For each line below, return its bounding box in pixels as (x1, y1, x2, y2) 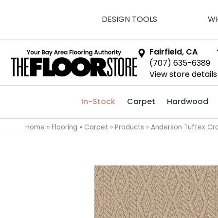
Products (115, 123, 144, 132)
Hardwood (167, 96, 208, 107)
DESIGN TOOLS (101, 14, 157, 25)
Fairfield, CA (149, 46, 198, 57)
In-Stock (81, 96, 115, 107)
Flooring (52, 123, 77, 132)
